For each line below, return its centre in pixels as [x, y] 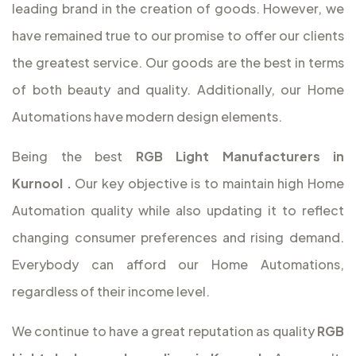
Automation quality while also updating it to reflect [178, 211]
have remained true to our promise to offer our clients [178, 36]
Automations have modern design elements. [147, 117]
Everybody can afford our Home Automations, [178, 265]
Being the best [74, 157]
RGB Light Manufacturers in [240, 157]
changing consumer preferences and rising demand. [178, 238]
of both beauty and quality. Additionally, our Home [178, 90]
